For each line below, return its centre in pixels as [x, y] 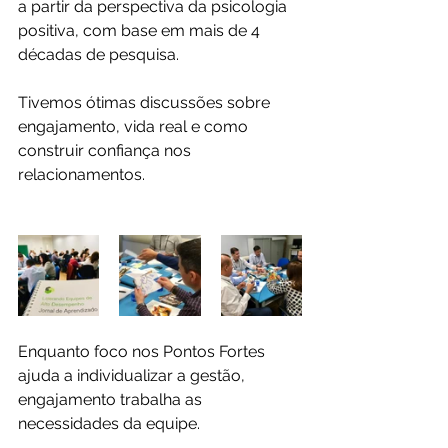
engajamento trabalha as [112, 399]
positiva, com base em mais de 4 [141, 30]
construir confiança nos [106, 150]
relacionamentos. [81, 174]
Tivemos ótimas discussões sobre [146, 102]
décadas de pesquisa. [98, 54]
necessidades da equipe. [109, 423]
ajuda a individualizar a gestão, [133, 375]
